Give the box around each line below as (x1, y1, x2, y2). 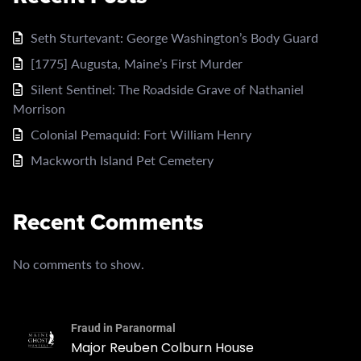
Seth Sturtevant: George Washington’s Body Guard (31, 27, 318, 47)
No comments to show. (13, 254, 144, 273)
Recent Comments (13, 205, 204, 239)
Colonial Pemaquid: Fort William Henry (31, 124, 251, 143)
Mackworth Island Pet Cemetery (31, 150, 214, 169)
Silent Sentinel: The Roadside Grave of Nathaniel (31, 79, 304, 98)
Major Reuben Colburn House (71, 338, 254, 357)
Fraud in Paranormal (71, 321, 176, 334)
